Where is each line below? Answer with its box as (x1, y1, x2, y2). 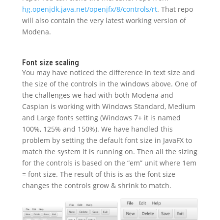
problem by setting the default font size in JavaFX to (22, 135, 192, 145)
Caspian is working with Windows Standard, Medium (22, 101, 195, 111)
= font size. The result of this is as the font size (22, 169, 175, 179)
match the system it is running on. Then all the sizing (22, 146, 197, 156)
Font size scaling (22, 57, 79, 67)
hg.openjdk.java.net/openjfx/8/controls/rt (22, 4, 157, 14)
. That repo (157, 4, 193, 14)
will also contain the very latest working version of (22, 15, 186, 25)
